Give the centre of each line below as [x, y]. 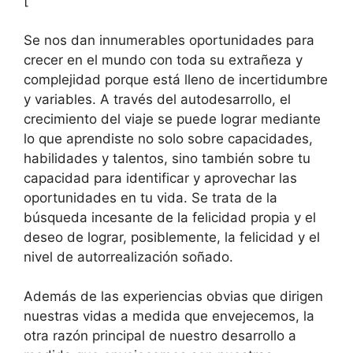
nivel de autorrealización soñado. [128, 256]
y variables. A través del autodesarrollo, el [157, 99]
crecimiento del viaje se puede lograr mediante [172, 119]
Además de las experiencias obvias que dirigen [173, 297]
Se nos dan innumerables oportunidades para [169, 40]
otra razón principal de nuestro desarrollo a [160, 336]
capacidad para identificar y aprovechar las [160, 178]
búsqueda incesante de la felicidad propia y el [170, 217]
